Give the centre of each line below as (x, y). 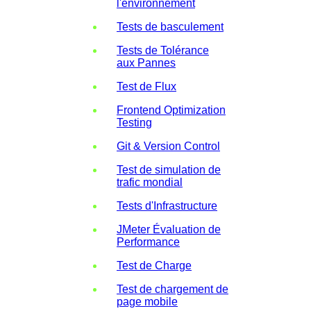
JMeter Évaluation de (169, 229)
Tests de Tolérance (163, 50)
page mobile (147, 301)
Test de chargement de (173, 289)
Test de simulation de (169, 169)
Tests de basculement (170, 26)
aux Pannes (146, 62)
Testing (134, 122)
